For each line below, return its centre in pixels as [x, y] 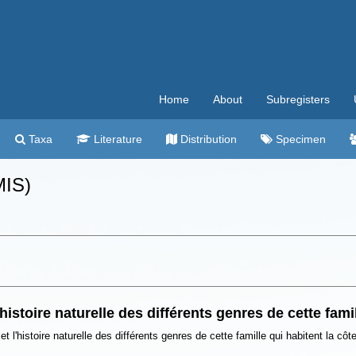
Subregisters [298, 99]
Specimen [299, 139]
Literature [116, 139]
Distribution [207, 139]
